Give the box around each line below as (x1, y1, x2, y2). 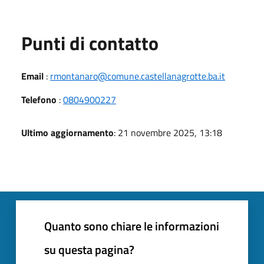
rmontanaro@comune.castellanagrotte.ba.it (50, 68, 225, 83)
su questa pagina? (44, 240, 134, 259)
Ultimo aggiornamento (21, 125, 114, 140)
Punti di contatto (21, 28, 159, 57)
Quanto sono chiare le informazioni (44, 216, 219, 235)
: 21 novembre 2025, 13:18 (114, 125, 222, 140)
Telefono (21, 92, 57, 107)
